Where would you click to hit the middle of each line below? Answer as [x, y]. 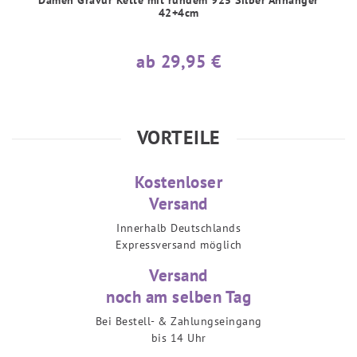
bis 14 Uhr [178, 338]
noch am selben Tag [178, 297]
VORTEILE [178, 138]
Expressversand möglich [178, 245]
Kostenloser [178, 182]
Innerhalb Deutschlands [178, 228]
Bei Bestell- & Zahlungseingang [178, 322]
